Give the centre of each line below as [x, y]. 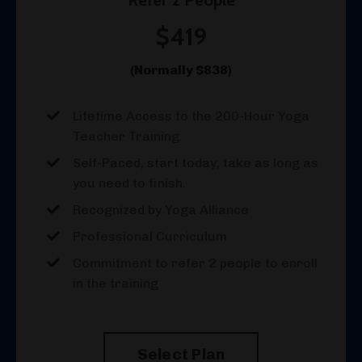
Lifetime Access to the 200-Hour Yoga [191, 116]
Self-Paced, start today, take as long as [196, 162]
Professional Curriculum [150, 236]
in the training [116, 283]
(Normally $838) [181, 69]
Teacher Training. [128, 136]
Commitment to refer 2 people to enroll [195, 263]
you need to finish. [129, 183]
